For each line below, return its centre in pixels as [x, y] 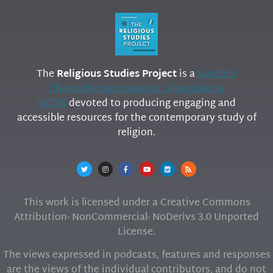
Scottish [217, 75]
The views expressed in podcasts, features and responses [136, 256]
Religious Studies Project [117, 75]
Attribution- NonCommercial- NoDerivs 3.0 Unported [136, 218]
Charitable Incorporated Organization [136, 90]
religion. [136, 133]
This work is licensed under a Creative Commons [136, 203]
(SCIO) [52, 104]
